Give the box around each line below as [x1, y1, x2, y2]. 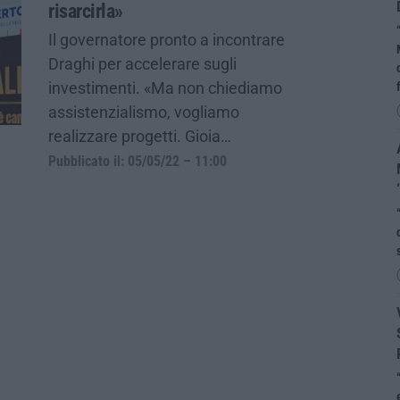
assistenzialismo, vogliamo [48, 102, 239, 121]
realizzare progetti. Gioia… [48, 126, 231, 146]
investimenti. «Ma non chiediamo [48, 78, 282, 97]
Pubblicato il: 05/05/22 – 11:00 [48, 153, 227, 170]
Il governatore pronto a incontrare [48, 29, 285, 49]
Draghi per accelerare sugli [48, 54, 237, 73]
